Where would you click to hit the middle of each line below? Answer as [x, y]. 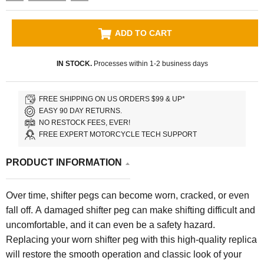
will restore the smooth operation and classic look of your [124, 254]
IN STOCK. [74, 63]
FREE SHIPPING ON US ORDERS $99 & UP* [112, 99]
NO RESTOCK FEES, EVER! [85, 123]
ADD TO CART [143, 33]
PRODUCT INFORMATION [64, 162]
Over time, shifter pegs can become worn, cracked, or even [128, 195]
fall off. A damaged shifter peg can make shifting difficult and [131, 210]
